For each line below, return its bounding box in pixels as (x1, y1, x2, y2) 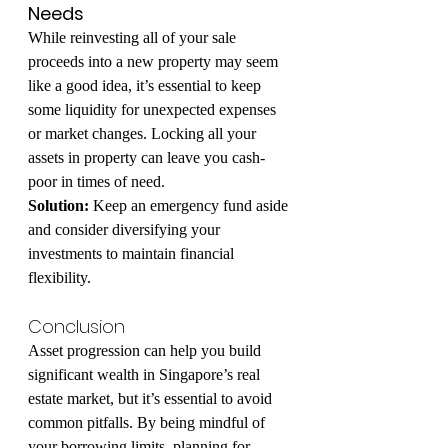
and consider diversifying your (28, 221, 224, 238)
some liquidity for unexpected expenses (28, 101, 280, 118)
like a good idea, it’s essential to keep (28, 77, 265, 94)
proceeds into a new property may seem (28, 53, 282, 70)
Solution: (28, 197, 89, 214)
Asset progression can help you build (28, 342, 265, 359)
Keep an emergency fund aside (89, 197, 292, 214)
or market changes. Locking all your (28, 125, 260, 142)
